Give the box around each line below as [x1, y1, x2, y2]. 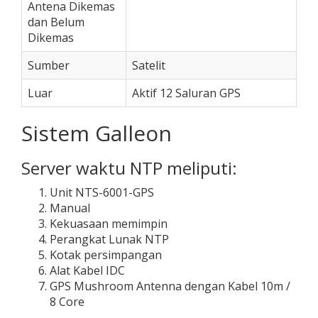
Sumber [28, 57, 70, 73]
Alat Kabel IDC [50, 263, 125, 278]
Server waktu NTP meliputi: [21, 156, 237, 180]
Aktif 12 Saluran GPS [132, 85, 241, 101]
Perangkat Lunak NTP [50, 231, 169, 247]
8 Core [50, 294, 84, 309]
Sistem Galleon [21, 119, 172, 148]
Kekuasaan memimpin [50, 216, 168, 231]
